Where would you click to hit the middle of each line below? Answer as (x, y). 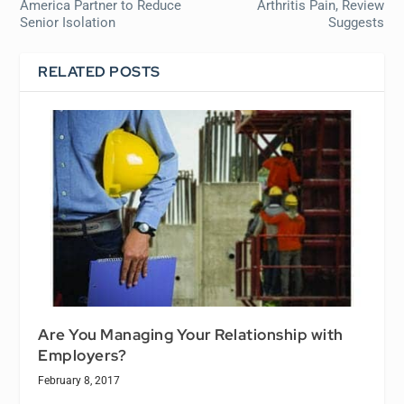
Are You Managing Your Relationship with (191, 334)
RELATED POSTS (99, 71)
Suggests (356, 22)
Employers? (83, 355)
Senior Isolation (68, 22)
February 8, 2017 (79, 380)
